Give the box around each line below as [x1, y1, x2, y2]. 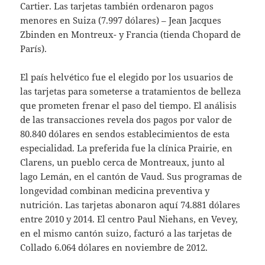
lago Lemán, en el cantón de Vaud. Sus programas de [20, 170, 243, 182]
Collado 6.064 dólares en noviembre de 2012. [20, 241, 208, 253]
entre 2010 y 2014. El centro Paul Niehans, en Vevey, [20, 212, 238, 225]
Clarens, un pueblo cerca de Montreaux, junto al [20, 156, 225, 168]
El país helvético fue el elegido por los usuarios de [20, 70, 234, 83]
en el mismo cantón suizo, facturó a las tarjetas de [20, 227, 232, 239]
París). [20, 42, 47, 54]
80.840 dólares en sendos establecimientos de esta [20, 127, 230, 140]
